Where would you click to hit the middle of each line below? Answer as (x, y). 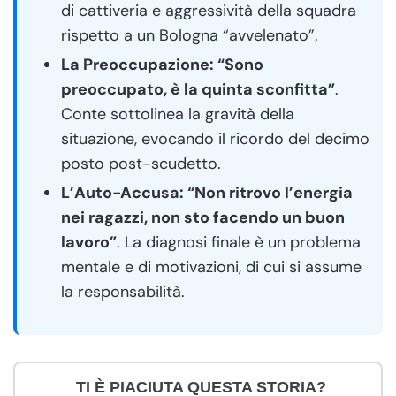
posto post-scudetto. (141, 163)
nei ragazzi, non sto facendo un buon (203, 217)
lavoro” (89, 242)
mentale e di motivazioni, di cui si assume (211, 267)
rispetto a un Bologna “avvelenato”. (190, 35)
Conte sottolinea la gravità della (178, 114)
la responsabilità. (123, 291)
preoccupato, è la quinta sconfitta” (198, 89)
